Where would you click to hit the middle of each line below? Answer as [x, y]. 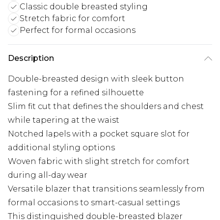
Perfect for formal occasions [78, 30]
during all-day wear [48, 175]
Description [31, 58]
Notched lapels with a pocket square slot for [99, 134]
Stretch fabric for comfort [72, 18]
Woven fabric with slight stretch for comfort [99, 161]
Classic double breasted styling [84, 6]
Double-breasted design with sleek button [96, 79]
